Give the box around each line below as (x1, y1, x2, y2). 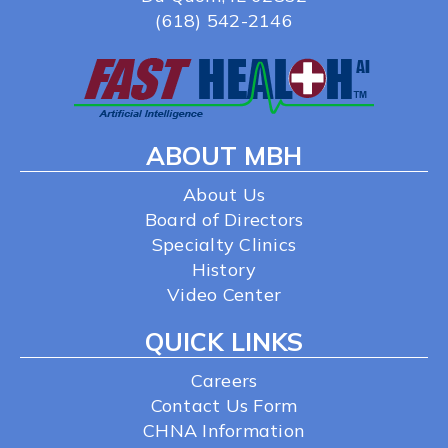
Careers (190, 368, 258, 392)
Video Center (167, 282, 281, 306)
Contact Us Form (150, 393, 298, 417)
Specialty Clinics (151, 232, 297, 256)
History (191, 257, 257, 281)
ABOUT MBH (146, 139, 302, 171)
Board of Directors (144, 207, 304, 231)
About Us (183, 182, 265, 206)
